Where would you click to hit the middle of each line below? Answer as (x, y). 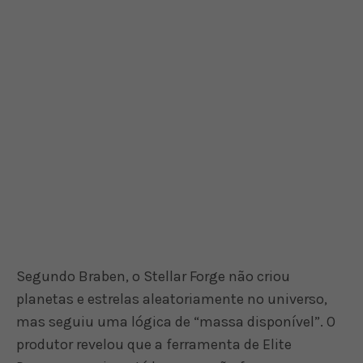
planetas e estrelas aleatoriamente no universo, (172, 299)
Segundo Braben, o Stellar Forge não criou (154, 276)
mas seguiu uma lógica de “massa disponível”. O (176, 321)
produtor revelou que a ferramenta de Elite (154, 344)
